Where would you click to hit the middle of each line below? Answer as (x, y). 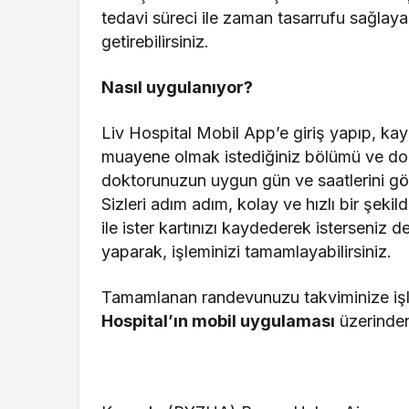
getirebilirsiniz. (155, 42)
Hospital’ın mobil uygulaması (219, 321)
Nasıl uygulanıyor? (178, 88)
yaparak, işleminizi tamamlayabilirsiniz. (249, 252)
